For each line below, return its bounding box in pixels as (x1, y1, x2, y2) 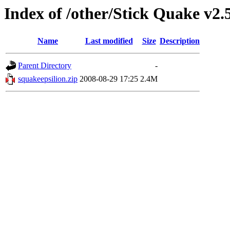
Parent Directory (18, 61, 71, 70)
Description (160, 36, 200, 46)
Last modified (85, 36, 133, 46)
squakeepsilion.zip (18, 74, 78, 84)
